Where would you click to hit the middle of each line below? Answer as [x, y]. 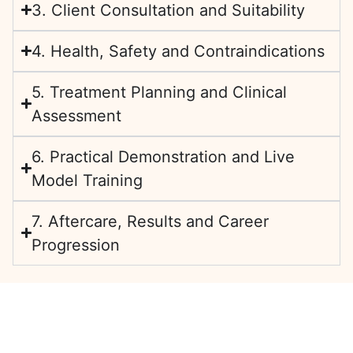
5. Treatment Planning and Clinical [160, 92]
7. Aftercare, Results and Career [150, 221]
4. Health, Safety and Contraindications [178, 51]
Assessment [77, 115]
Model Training [87, 180]
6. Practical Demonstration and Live [163, 156]
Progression [76, 245]
